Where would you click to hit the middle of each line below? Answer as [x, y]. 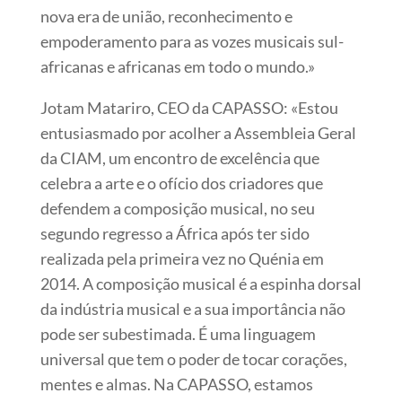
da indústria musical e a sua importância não [192, 308]
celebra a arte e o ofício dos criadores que [181, 183]
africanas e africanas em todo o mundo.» [177, 66]
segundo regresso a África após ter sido [175, 233]
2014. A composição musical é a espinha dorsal [201, 283]
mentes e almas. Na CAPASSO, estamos [176, 384]
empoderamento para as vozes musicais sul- [192, 41]
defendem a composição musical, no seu [177, 208]
